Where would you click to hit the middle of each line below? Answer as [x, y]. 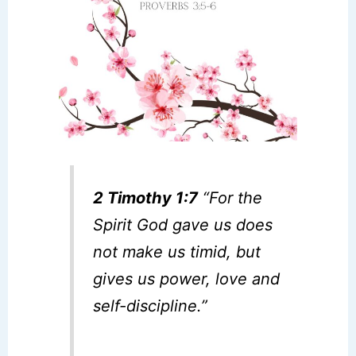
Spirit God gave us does [183, 224]
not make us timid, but [177, 252]
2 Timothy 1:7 [146, 197]
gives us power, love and [187, 279]
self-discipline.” [151, 306]
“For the [230, 197]
